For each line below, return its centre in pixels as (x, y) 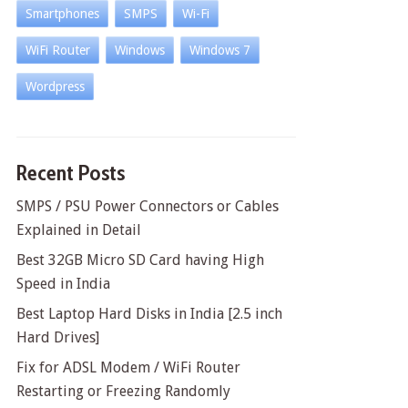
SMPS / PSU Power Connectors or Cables (147, 206)
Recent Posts (70, 173)
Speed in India (63, 284)
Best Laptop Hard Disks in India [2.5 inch (149, 314)
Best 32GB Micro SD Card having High (140, 260)
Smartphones (62, 14)
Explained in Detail (78, 230)
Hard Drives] (57, 337)
